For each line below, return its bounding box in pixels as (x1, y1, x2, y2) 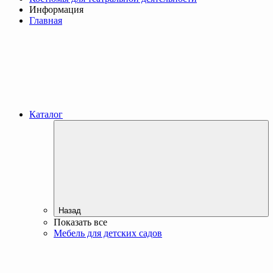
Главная (29, 15, 62, 26)
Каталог (29, 108, 63, 119)
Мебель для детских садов (54, 227, 162, 238)
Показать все (54, 216, 107, 227)
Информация (29, 4, 83, 15)
